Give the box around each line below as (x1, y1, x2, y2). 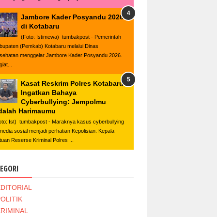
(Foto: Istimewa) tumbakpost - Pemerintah (21, 34, 121, 40)
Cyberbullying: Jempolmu (21, 98, 106, 106)
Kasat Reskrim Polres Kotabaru (21, 79, 124, 88)
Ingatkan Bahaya (21, 89, 77, 97)
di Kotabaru (21, 22, 60, 31)
